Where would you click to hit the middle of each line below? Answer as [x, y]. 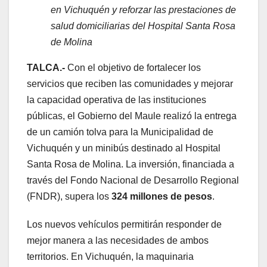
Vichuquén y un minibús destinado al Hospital [124, 148]
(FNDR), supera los [69, 196]
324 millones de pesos [162, 196]
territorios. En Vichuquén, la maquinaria [110, 256]
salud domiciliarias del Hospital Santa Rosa [143, 26]
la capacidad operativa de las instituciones [117, 100]
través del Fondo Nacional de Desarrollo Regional [133, 180]
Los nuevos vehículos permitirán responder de [124, 224]
